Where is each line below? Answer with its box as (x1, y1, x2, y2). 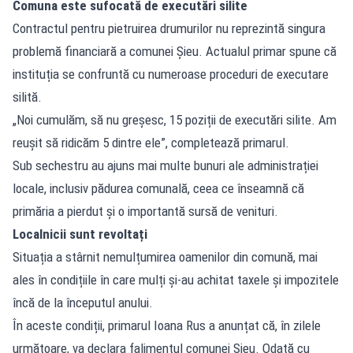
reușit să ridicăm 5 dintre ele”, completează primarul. (13, 135, 289, 151)
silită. (13, 89, 42, 106)
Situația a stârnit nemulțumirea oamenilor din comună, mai (13, 249, 318, 266)
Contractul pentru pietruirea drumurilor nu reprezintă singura (13, 20, 325, 37)
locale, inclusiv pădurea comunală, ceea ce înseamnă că (13, 180, 304, 197)
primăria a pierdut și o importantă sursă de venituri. (13, 203, 278, 220)
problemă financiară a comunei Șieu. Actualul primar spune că (13, 43, 336, 60)
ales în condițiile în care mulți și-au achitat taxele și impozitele (13, 272, 339, 288)
